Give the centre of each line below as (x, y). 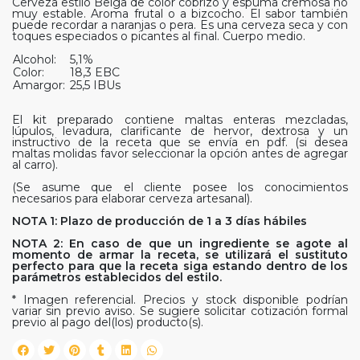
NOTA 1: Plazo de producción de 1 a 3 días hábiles (160, 221)
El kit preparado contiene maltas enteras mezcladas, (180, 120)
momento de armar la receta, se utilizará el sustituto (180, 255)
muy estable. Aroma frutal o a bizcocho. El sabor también (180, 14)
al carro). (35, 165)
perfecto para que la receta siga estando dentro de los (180, 266)
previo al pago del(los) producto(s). (108, 323)
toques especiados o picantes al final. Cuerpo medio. (159, 37)
